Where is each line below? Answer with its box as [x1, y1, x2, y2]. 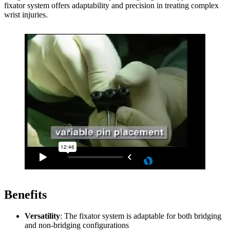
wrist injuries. [4, 10, 48, 19]
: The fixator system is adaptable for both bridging [60, 212, 221, 221]
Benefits [4, 187, 47, 201]
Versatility [25, 212, 60, 221]
